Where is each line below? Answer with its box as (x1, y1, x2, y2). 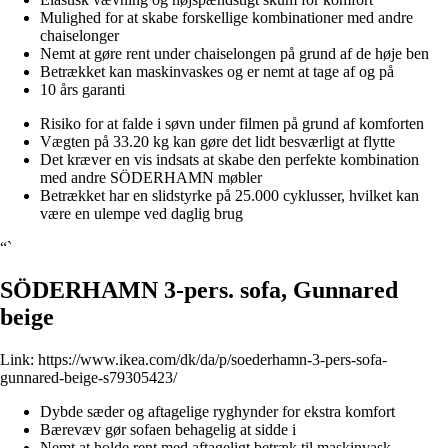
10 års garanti (40, 80, 125, 98)
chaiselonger (40, 26, 119, 44)
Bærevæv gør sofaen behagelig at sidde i (40, 420, 296, 438)
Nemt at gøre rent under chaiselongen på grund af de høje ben (40, 44, 429, 62)
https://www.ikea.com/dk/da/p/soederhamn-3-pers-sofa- (38, 350, 387, 368)
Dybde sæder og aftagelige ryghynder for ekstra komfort (40, 402, 395, 420)
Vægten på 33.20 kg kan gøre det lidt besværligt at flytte (40, 132, 395, 150)
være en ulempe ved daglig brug (40, 204, 243, 222)
